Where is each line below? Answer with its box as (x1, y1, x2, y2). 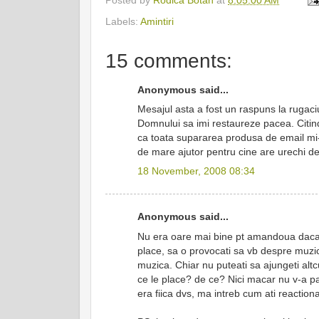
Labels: (105, 15, 140, 27)
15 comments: (105, 49, 232, 72)
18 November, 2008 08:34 (137, 165, 255, 177)
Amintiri (140, 15, 174, 27)
